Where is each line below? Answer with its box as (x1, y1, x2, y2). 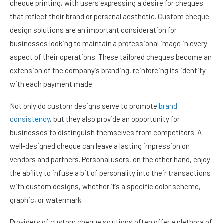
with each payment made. (10, 79, 94, 89)
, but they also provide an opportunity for (50, 114, 180, 124)
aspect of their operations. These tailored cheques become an (10, 52, 212, 62)
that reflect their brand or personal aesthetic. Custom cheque (10, 12, 209, 21)
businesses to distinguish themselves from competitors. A (10, 128, 202, 137)
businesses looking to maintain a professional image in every (10, 39, 207, 48)
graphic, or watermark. (10, 195, 83, 205)
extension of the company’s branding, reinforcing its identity (10, 66, 206, 75)
